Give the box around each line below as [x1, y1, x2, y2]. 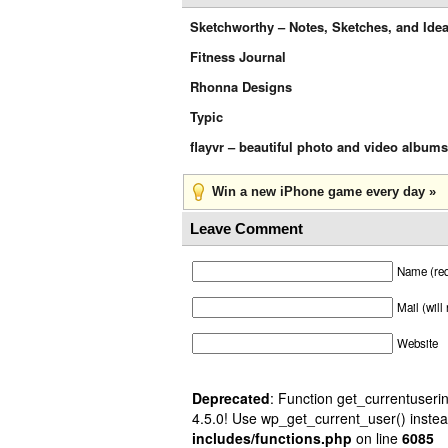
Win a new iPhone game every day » [212, 184, 436, 199]
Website [397, 335, 438, 351]
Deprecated [192, 388, 270, 408]
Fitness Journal [190, 47, 286, 66]
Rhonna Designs [190, 77, 292, 96]
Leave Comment [190, 220, 303, 237]
